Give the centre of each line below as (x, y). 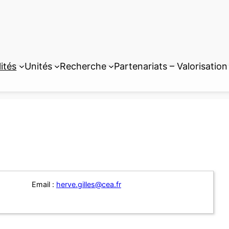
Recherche (83, 66)
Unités (38, 66)
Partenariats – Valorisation (171, 66)
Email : (44, 185)
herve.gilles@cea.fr (89, 185)
